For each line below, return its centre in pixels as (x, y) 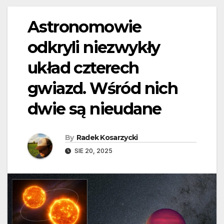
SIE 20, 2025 (93, 151)
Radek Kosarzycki (107, 138)
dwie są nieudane (94, 109)
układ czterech (83, 68)
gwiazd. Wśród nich (103, 88)
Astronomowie (84, 27)
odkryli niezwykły (94, 47)
